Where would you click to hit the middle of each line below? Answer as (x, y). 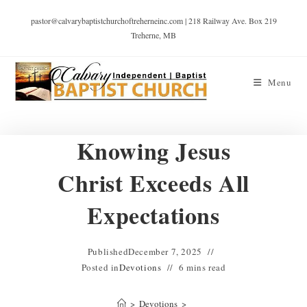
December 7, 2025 (165, 251)
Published (108, 251)
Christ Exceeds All (153, 183)
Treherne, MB (153, 35)
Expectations (153, 215)
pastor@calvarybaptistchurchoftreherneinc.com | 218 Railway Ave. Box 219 (153, 21)
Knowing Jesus (153, 151)
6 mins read (202, 267)
